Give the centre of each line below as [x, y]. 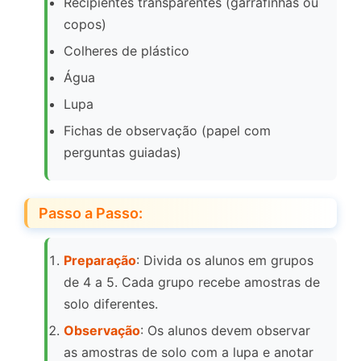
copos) [85, 25]
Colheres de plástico [127, 51]
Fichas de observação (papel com [167, 131]
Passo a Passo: [91, 214]
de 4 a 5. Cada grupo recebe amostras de [192, 282]
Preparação [100, 261]
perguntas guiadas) [122, 153]
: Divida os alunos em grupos [225, 261]
